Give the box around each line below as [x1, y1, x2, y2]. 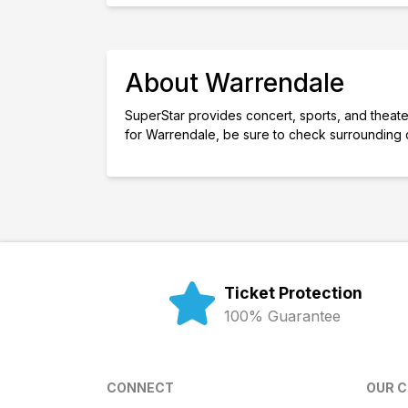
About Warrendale [125, 67, 344, 98]
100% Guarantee [224, 307, 342, 325]
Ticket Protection [224, 283, 363, 302]
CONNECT [107, 380, 174, 395]
